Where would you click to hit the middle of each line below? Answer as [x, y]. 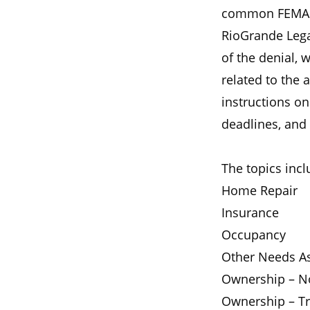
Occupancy [254, 235]
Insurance [250, 212]
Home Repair [259, 190]
